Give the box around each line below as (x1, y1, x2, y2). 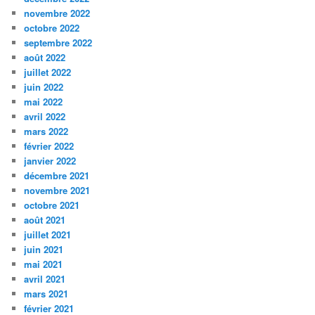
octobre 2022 (24, 21, 80, 35)
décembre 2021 (24, 169, 90, 183)
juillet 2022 (24, 65, 72, 79)
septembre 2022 (24, 36, 93, 50)
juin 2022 (24, 80, 64, 94)
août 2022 (24, 51, 66, 65)
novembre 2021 (24, 184, 91, 198)
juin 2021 (24, 243, 64, 257)
